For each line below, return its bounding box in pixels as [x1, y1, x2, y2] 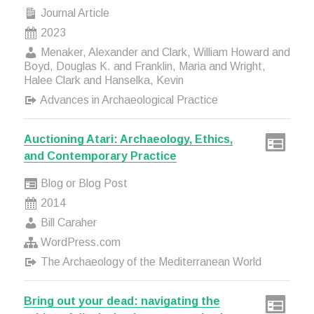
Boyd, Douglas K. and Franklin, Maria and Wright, [23, 60, 266, 72]
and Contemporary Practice [23, 150, 177, 162]
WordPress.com [37, 236, 121, 248]
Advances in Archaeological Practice [37, 94, 218, 106]
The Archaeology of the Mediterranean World [37, 256, 261, 268]
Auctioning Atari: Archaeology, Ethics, [23, 133, 233, 145]
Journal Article [37, 7, 109, 19]
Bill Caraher [37, 217, 97, 228]
